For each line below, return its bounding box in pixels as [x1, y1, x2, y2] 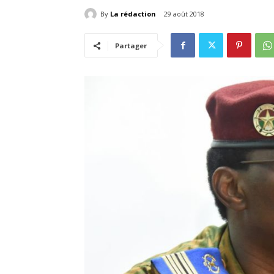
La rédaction [110, 9, 156, 18]
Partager [115, 41, 147, 51]
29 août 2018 [164, 9, 204, 19]
